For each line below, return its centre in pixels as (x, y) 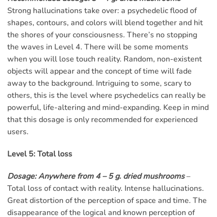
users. (18, 132)
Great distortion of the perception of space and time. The (107, 200)
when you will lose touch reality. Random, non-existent (105, 59)
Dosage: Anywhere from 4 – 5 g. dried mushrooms (96, 176)
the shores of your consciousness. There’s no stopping (102, 35)
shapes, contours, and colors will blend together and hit (105, 23)
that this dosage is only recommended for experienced (102, 120)
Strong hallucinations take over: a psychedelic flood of (102, 11)
